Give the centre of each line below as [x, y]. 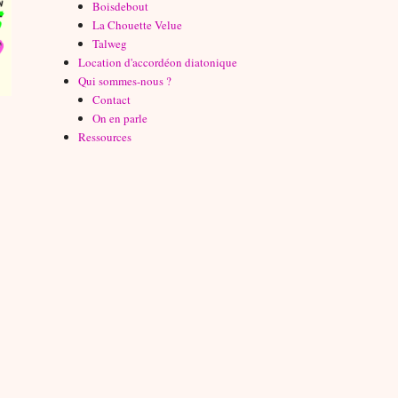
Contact [112, 99]
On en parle [120, 118]
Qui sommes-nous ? [125, 80]
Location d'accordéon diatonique [158, 62]
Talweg [110, 43]
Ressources [105, 136]
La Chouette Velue [138, 24]
